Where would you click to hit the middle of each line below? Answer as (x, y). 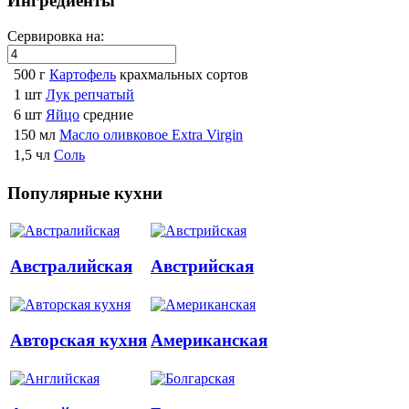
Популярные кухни (85, 193)
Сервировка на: (56, 36)
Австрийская (202, 267)
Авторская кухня (79, 341)
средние (108, 114)
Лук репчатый (90, 94)
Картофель (83, 74)
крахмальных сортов (184, 74)
